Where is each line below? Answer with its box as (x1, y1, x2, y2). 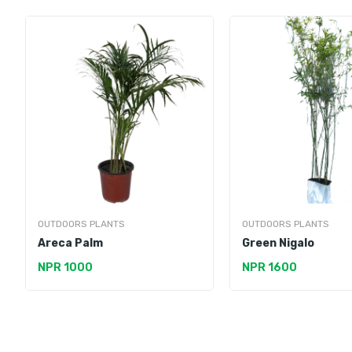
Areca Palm (38, 236, 103, 251)
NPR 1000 (38, 261, 93, 275)
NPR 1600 (242, 261, 297, 275)
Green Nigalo (242, 236, 314, 251)
